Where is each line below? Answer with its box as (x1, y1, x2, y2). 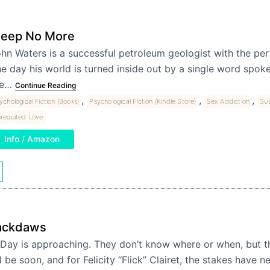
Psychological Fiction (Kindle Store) (89, 97, 196, 106)
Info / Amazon (4, 134, 60, 145)
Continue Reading (14, 81, 76, 90)
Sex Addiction (206, 97, 250, 106)
